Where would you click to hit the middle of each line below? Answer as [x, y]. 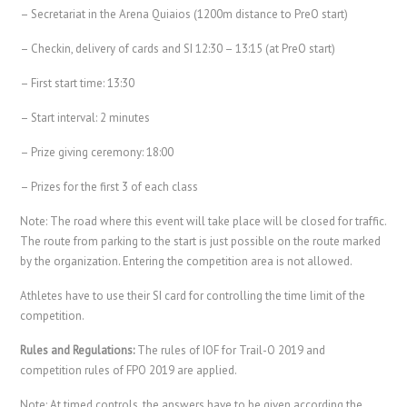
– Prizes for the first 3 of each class [109, 186]
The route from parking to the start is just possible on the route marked [201, 241]
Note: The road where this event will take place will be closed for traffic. [203, 221]
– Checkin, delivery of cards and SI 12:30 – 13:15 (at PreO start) [178, 48]
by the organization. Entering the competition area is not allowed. [187, 261]
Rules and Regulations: [79, 350]
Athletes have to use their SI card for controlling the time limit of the [193, 295]
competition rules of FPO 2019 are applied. [129, 370]
